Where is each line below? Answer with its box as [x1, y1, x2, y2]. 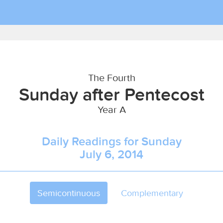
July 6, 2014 [80, 147, 143, 161]
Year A [97, 103, 126, 115]
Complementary [121, 187, 183, 199]
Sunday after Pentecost [18, 83, 205, 105]
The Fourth [88, 71, 135, 84]
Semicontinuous [37, 187, 100, 199]
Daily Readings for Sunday [41, 134, 182, 148]
